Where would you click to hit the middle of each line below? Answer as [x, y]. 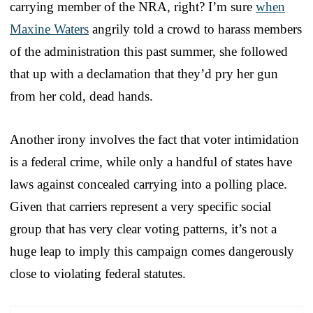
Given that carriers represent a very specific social [140, 206]
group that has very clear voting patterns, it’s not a [143, 228]
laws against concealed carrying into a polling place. [148, 184]
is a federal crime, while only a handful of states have [151, 161]
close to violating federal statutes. [98, 273]
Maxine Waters [49, 29]
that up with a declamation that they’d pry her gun [144, 73]
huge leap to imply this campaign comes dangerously [152, 251]
